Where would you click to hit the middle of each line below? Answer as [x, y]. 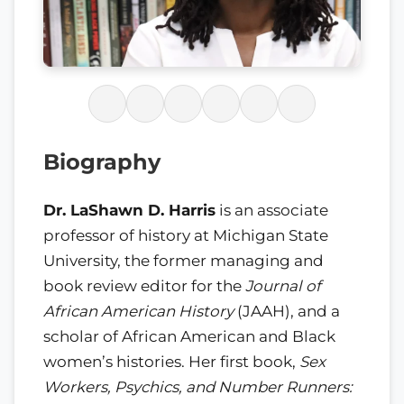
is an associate [272, 210]
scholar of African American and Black [189, 336]
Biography [102, 161]
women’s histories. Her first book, [171, 361]
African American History [138, 311]
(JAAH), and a [287, 311]
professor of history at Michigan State [186, 235]
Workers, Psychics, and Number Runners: [198, 386]
